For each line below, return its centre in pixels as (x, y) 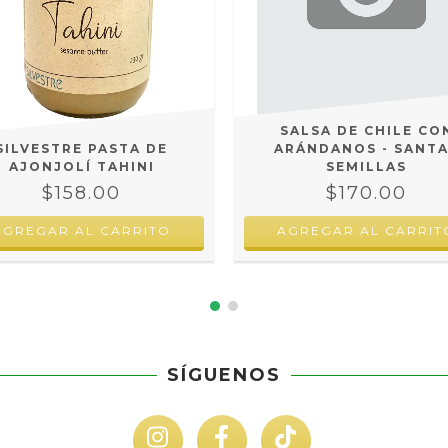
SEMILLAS (366, 166)
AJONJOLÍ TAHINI (81, 166)
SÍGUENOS (224, 374)
